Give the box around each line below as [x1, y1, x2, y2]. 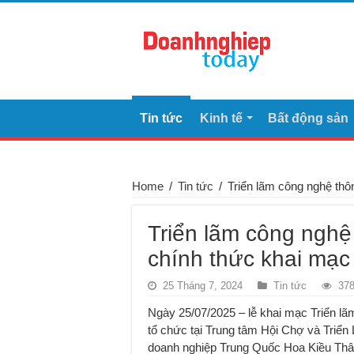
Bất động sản [268, 111, 348, 126]
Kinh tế [200, 111, 243, 126]
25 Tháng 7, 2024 [163, 280, 243, 292]
